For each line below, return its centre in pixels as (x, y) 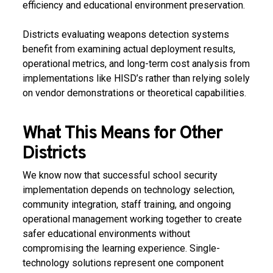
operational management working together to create (132, 219)
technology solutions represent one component (123, 263)
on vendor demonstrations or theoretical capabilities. (134, 93)
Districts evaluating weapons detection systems (126, 34)
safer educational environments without (106, 234)
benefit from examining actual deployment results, (129, 49)
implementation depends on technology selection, (128, 190)
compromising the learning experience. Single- (121, 248)
